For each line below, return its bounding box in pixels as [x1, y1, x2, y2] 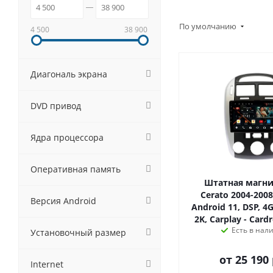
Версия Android [30, 195, 96, 207]
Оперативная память [30, 163, 121, 175]
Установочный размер [30, 227, 126, 238]
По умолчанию [179, 21, 238, 32]
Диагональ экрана [30, 68, 107, 80]
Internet [30, 258, 63, 270]
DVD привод [30, 100, 81, 112]
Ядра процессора [30, 132, 104, 143]
